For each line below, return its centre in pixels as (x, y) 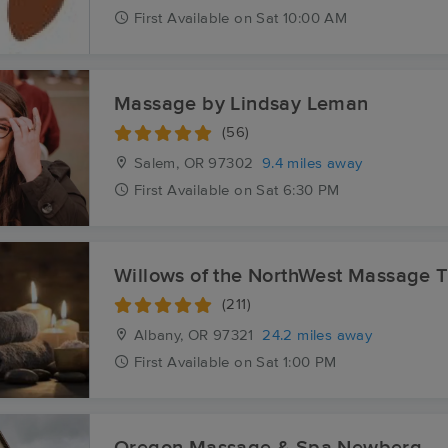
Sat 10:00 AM (302, 18)
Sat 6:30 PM (298, 190)
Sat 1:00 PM (296, 362)
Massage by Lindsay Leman (241, 104)
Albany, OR (169, 335)
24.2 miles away (317, 335)
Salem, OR (167, 163)
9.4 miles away (312, 163)
